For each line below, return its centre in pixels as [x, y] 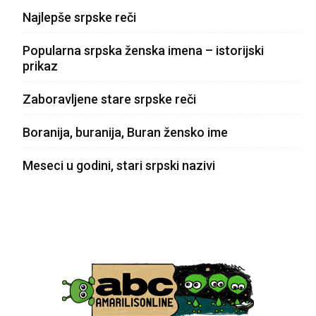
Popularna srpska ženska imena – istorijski [143, 51]
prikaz [40, 66]
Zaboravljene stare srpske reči [109, 99]
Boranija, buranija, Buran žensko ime [125, 133]
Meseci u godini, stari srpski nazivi [119, 166]
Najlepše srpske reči [79, 18]
